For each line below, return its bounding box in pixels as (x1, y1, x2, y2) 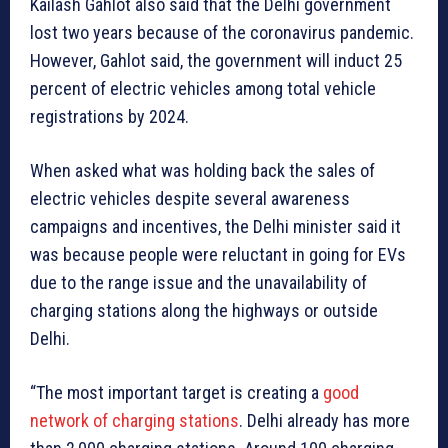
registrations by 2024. (30, 106, 189, 128)
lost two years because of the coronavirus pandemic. (30, 22, 414, 44)
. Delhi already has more (239, 410, 410, 432)
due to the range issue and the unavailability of (30, 272, 367, 294)
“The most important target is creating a (30, 382, 323, 404)
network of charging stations (30, 410, 239, 432)
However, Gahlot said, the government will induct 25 (30, 50, 402, 72)
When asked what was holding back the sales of (30, 160, 375, 182)
